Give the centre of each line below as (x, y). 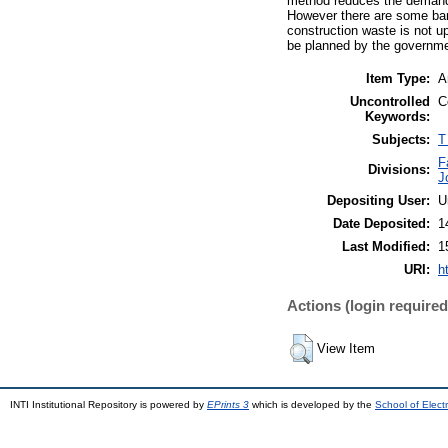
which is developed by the (312, 404)
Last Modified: (386, 246)
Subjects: (401, 139)
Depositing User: (378, 200)
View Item (346, 348)
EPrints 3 (228, 404)
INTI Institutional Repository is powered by (108, 404)
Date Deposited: (381, 223)
